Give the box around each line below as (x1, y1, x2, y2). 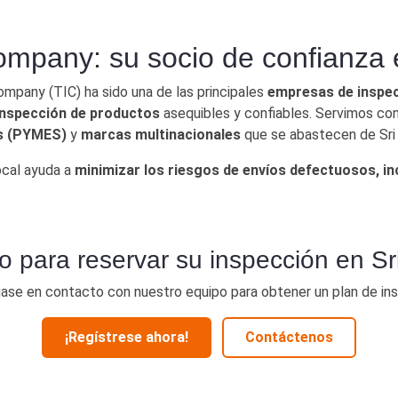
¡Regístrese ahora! (65, 328, 188, 346)
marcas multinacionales (81, 125, 241, 143)
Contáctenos (245, 328, 333, 346)
